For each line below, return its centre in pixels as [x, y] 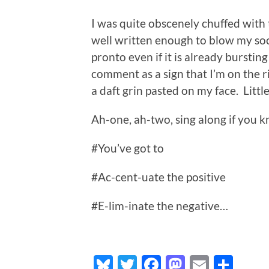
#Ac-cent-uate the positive [159, 177]
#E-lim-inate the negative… [160, 206]
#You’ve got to [128, 148]
